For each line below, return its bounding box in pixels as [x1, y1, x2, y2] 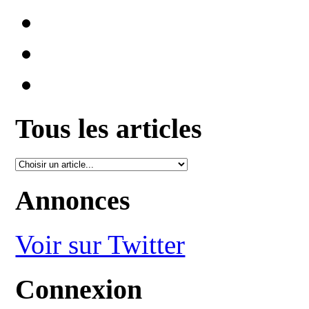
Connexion [15, 273, 143, 305]
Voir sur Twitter [15, 230, 186, 260]
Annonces [15, 184, 131, 216]
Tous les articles [15, 113, 203, 145]
